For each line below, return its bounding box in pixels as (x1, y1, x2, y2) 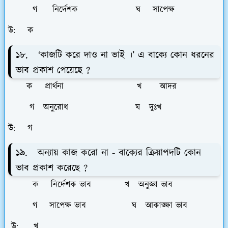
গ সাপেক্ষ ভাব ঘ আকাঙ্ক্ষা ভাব (8, 199, 187, 212)
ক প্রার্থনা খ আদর (8, 80, 177, 93)
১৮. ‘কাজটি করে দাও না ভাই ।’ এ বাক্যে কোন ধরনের (16, 48, 214, 62)
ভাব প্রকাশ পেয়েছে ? (16, 63, 90, 77)
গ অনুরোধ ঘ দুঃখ (8, 101, 161, 114)
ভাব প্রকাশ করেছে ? (16, 161, 88, 176)
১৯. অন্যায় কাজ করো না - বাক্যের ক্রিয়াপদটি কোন (16, 146, 201, 160)
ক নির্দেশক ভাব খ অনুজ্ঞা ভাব (8, 179, 176, 191)
